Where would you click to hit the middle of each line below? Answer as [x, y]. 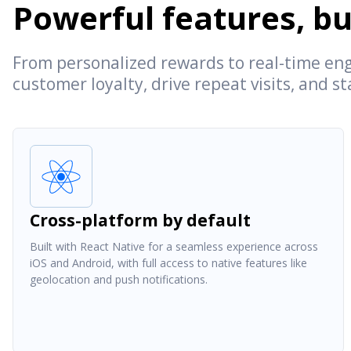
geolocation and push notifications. [119, 279]
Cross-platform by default [140, 220]
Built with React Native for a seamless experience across [174, 246]
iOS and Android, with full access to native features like [168, 262]
